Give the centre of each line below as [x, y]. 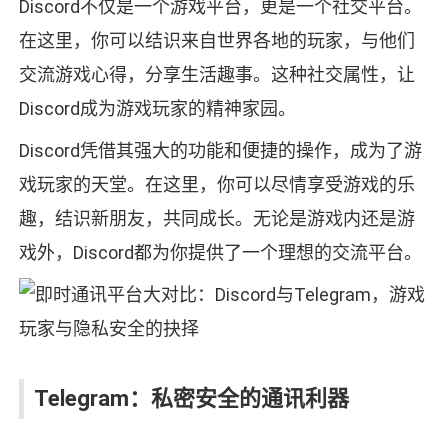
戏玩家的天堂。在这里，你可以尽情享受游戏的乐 [216, 185]
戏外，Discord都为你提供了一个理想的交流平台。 [220, 253]
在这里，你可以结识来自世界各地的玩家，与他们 [216, 41]
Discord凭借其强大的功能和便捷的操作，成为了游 [220, 151]
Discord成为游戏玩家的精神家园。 [157, 109]
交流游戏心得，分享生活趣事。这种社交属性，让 [216, 75]
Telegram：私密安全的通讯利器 [191, 399]
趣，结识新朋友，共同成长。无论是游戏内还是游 [216, 219]
